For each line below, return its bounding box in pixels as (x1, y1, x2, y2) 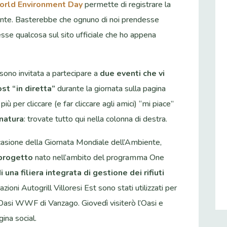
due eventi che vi (100, 68, 165, 80)
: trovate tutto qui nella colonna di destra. (24, 113, 168, 125)
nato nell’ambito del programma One (33, 152, 165, 164)
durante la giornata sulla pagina (55, 83, 166, 95)
